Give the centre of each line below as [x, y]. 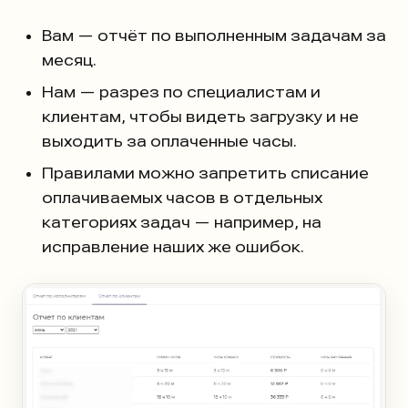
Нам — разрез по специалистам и [181, 92]
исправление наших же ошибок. [173, 246]
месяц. [69, 60]
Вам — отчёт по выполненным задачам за [214, 35]
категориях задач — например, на [182, 222]
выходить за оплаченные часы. [169, 141]
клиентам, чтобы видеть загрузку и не [200, 116]
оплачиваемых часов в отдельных [182, 197]
